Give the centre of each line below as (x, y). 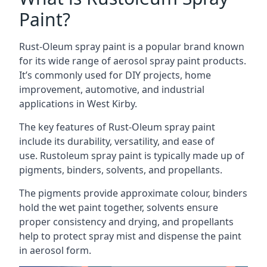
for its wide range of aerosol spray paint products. (133, 60)
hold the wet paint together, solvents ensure (119, 207)
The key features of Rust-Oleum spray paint (117, 127)
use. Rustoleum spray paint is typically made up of (132, 155)
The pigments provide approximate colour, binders (133, 193)
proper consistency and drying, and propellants (126, 221)
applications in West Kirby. (78, 103)
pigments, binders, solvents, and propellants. (121, 170)
